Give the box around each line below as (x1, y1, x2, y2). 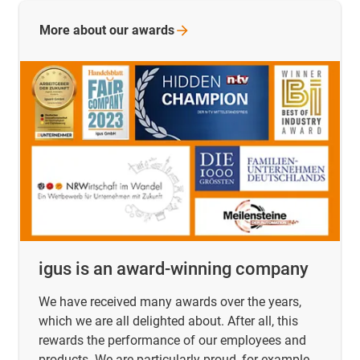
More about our (39, 22, 132, 39)
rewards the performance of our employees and (39, 332, 306, 348)
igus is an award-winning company (39, 258, 309, 279)
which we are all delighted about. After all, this (39, 313, 298, 329)
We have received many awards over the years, (39, 293, 301, 309)
